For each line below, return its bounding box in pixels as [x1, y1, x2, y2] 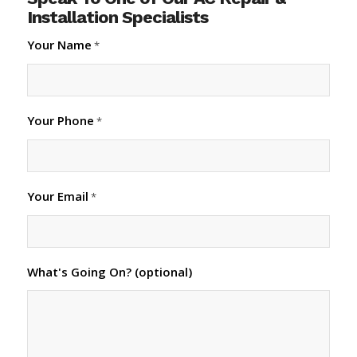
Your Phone [26, 112, 94, 128]
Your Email [26, 187, 88, 204]
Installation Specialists [26, 6, 208, 27]
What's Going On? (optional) [26, 263, 192, 280]
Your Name [26, 36, 92, 53]
